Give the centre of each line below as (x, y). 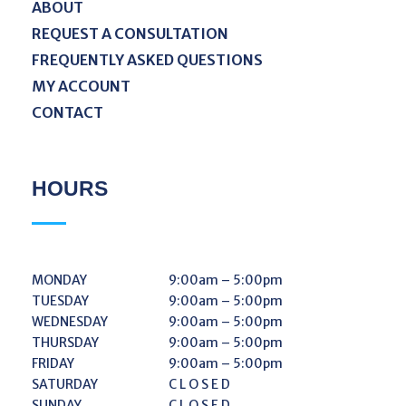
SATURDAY (65, 384)
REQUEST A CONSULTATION (130, 33)
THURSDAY (65, 342)
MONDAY (59, 280)
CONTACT (68, 112)
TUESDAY (60, 300)
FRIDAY (53, 363)
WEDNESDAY (70, 321)
